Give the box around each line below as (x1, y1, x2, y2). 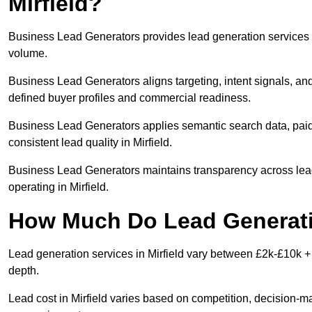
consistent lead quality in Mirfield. (8, 136, 172, 149)
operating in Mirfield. (8, 181, 109, 194)
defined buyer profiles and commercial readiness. (8, 92, 251, 104)
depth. (8, 265, 39, 277)
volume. (8, 47, 47, 60)
